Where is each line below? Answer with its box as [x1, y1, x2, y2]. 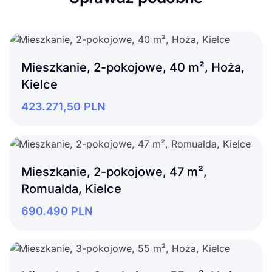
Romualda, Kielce [21, 181, 121, 196]
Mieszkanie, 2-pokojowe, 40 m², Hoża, [21, 60, 245, 75]
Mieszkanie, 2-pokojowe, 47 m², [21, 164, 207, 179]
